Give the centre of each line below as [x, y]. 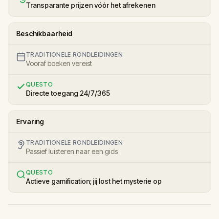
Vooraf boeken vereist [59, 63]
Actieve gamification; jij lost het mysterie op [94, 181]
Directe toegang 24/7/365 [68, 93]
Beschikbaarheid [44, 33]
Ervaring [30, 121]
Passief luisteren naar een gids [72, 151]
